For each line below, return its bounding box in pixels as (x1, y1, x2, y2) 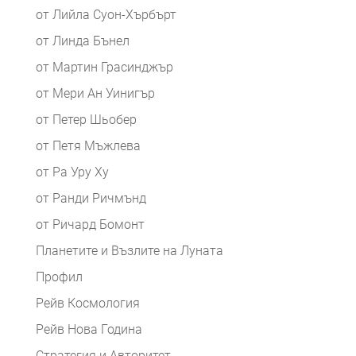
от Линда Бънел (35, 33, 130, 49)
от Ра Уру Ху (35, 164, 109, 180)
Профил (35, 269, 83, 285)
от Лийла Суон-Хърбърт (35, 7, 176, 23)
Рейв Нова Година (35, 322, 142, 338)
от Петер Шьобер (35, 112, 137, 128)
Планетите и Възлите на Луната (35, 243, 223, 259)
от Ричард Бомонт (35, 217, 145, 233)
